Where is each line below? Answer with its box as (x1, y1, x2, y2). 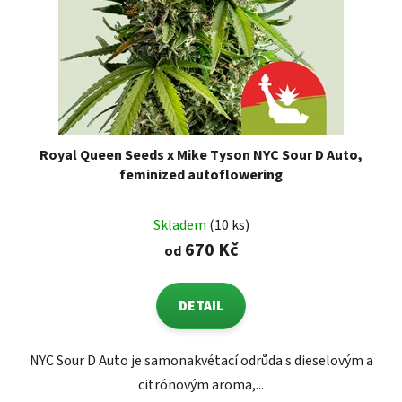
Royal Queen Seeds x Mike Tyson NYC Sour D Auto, (39, 145, 363, 166)
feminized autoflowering (119, 165, 283, 186)
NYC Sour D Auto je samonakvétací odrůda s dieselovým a (29, 351, 373, 371)
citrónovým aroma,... (138, 375, 264, 396)
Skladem (153, 215, 209, 236)
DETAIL (179, 296, 223, 317)
